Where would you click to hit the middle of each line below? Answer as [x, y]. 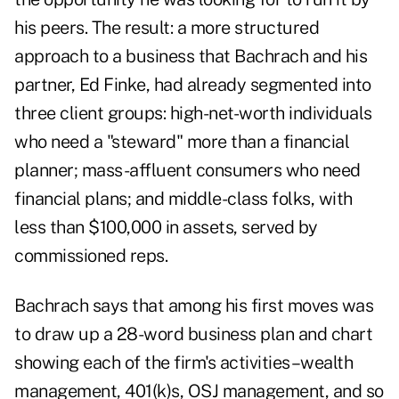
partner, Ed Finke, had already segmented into [193, 85]
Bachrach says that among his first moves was [194, 306]
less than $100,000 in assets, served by [166, 228]
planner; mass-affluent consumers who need [187, 171]
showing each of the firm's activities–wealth [183, 363]
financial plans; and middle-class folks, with [183, 199]
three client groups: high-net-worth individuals [193, 114]
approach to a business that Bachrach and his [191, 57]
